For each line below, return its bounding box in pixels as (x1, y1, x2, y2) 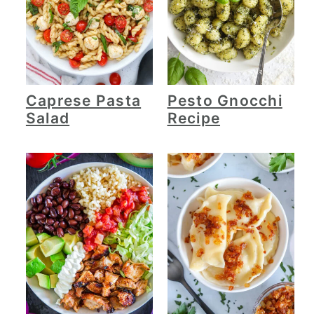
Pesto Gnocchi (167, 91, 282, 109)
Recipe (167, 109, 221, 127)
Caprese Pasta (25, 91, 142, 109)
